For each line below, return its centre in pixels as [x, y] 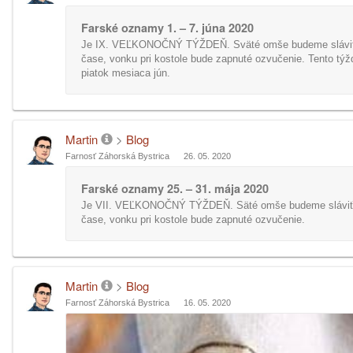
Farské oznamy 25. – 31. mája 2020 [175, 188]
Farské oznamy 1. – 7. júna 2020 [167, 28]
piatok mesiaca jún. [126, 73]
